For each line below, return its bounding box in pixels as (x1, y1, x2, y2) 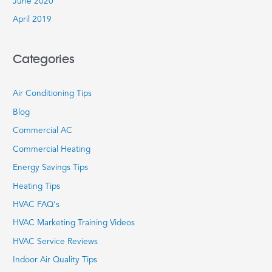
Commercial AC (13, 127, 73, 135)
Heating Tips (13, 182, 61, 191)
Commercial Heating (13, 145, 91, 154)
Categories (13, 52, 75, 67)
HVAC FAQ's (13, 200, 60, 209)
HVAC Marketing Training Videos (13, 219, 135, 228)
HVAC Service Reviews (13, 237, 98, 246)
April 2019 (13, 16, 52, 24)
